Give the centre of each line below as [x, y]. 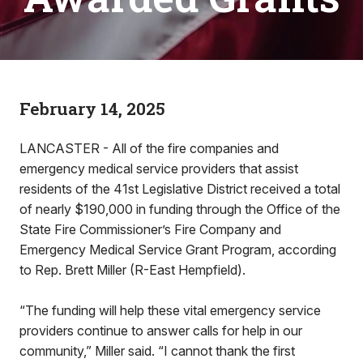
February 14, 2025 [92, 109]
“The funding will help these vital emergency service [170, 310]
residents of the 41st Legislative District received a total [180, 189]
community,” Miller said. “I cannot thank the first [157, 351]
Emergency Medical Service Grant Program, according [178, 250]
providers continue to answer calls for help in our [161, 331]
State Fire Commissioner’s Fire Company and [150, 229]
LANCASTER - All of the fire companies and [149, 148]
